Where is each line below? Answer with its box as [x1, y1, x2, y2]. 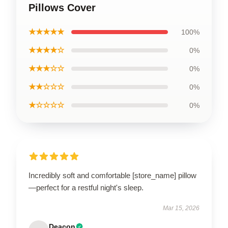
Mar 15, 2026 [163, 205, 199, 212]
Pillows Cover [28, 2, 96, 13]
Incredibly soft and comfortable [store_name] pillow [28, 171, 196, 180]
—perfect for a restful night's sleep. [28, 183, 144, 192]
